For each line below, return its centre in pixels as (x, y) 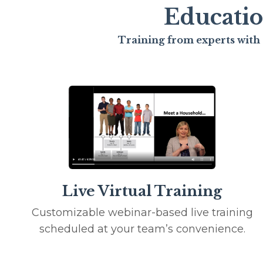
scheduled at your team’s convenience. (142, 229)
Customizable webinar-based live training (142, 213)
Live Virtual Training (142, 191)
